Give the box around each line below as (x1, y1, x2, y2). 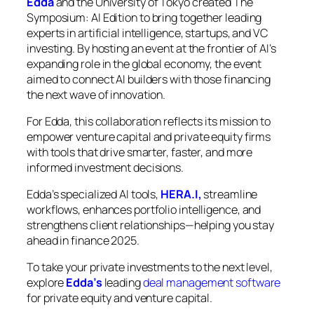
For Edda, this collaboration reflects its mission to (27, 113, 271, 129)
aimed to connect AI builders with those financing (27, 71, 271, 87)
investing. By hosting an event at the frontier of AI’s (27, 40, 276, 56)
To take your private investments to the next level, (27, 259, 273, 275)
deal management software (142, 275, 281, 291)
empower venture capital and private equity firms (27, 128, 271, 144)
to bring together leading (137, 9, 262, 25)
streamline (203, 186, 258, 202)
